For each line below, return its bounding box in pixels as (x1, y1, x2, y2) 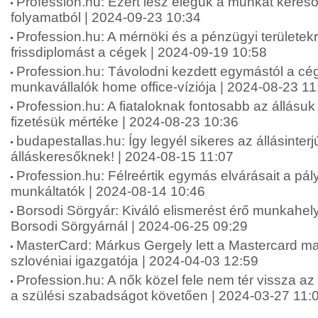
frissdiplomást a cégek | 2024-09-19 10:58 (11, 45, 267, 60)
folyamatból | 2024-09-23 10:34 (11, 10, 201, 25)
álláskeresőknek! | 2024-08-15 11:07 (11, 149, 234, 164)
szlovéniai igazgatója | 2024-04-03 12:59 (11, 253, 258, 268)
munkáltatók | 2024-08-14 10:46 (11, 184, 205, 199)
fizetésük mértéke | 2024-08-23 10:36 (11, 114, 238, 129)
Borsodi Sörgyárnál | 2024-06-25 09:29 (11, 219, 248, 234)
